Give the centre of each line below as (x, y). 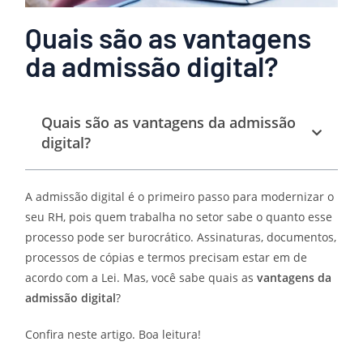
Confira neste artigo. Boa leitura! (113, 335)
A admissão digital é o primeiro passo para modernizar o (180, 197)
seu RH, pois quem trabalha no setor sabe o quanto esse (179, 217)
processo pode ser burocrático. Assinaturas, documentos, (181, 237)
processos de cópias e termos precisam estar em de (167, 258)
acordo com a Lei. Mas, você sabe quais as (141, 278)
